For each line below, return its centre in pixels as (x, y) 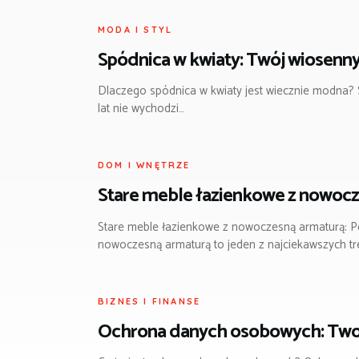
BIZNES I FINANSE (149, 301)
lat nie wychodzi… (141, 109)
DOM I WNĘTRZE (144, 165)
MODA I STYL (135, 29)
